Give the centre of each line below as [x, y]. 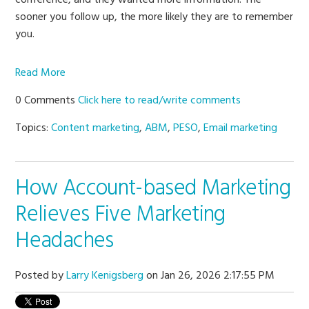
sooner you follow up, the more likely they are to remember [154, 17]
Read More [41, 73]
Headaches [64, 241]
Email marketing [241, 128]
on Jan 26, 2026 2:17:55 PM [209, 276]
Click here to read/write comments [160, 100]
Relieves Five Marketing [120, 215]
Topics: [33, 128]
